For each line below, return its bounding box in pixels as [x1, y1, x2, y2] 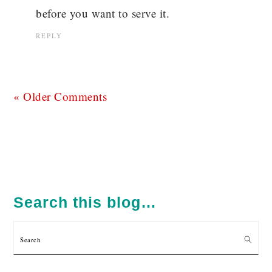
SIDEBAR [13, 186, 76, 203]
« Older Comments [13, 89, 107, 104]
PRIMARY [13, 169, 78, 186]
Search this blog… [13, 194, 157, 211]
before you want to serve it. [36, 5, 170, 21]
